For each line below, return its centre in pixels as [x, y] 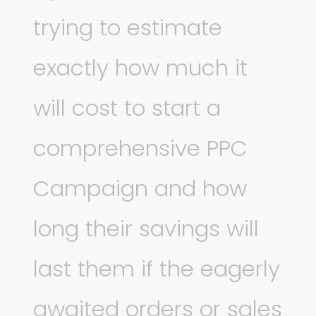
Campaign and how [140, 188]
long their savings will [146, 228]
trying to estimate [128, 27]
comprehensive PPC [141, 148]
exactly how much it [141, 67]
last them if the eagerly [157, 268]
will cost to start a [127, 108]
